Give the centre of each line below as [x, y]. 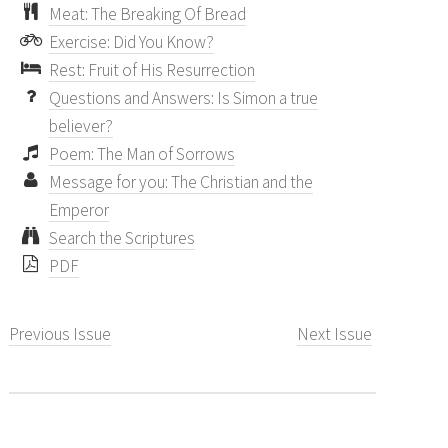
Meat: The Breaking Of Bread [148, 14]
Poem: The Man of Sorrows [142, 154]
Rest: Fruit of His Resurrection [152, 70]
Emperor [79, 210]
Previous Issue [60, 334]
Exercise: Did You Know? [132, 42]
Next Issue [334, 334]
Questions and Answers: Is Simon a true [184, 98]
